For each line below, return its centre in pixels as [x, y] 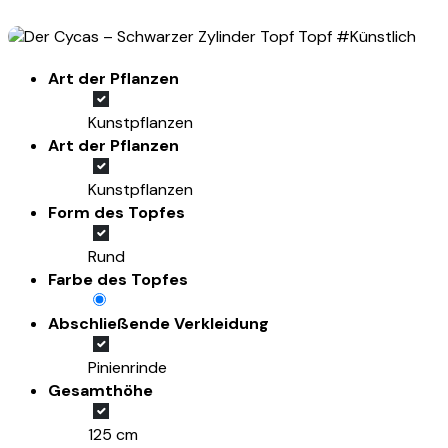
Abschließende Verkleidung [158, 324]
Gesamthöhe [100, 391]
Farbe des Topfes [118, 280]
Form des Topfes [116, 213]
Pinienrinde [127, 368]
